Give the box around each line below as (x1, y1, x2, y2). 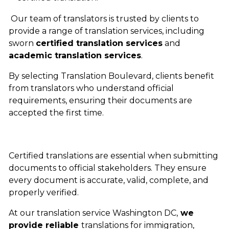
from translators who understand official (8, 83, 174, 94)
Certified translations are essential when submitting (8, 151, 218, 161)
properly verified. (8, 188, 79, 198)
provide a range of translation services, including (8, 26, 204, 36)
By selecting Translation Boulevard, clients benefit (8, 71, 214, 81)
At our (8, 208, 35, 218)
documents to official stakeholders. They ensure (8, 163, 207, 173)
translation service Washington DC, (34, 208, 178, 218)
